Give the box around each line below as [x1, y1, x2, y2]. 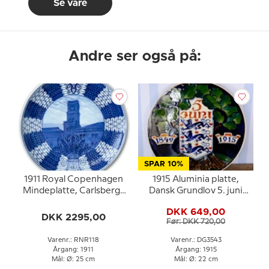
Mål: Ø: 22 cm [174, 256, 218, 262]
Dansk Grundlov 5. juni [149, 186, 243, 195]
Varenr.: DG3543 [170, 237, 222, 243]
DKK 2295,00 [41, 212, 106, 222]
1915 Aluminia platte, [153, 175, 239, 184]
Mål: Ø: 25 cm [52, 256, 95, 262]
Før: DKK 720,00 [166, 219, 225, 226]
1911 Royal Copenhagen [23, 175, 123, 184]
